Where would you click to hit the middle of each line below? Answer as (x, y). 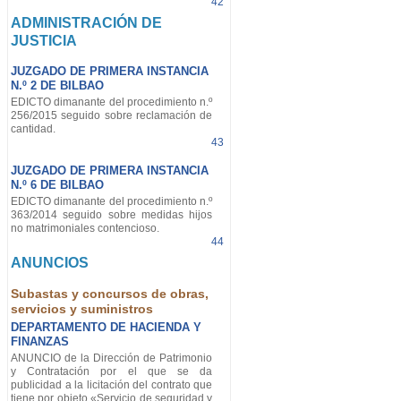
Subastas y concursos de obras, (110, 294)
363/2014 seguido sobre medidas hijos (112, 215)
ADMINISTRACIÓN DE (86, 22)
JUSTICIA (44, 40)
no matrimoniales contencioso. (85, 229)
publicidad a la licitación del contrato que (112, 384)
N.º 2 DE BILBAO (57, 85)
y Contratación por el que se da (112, 371)
